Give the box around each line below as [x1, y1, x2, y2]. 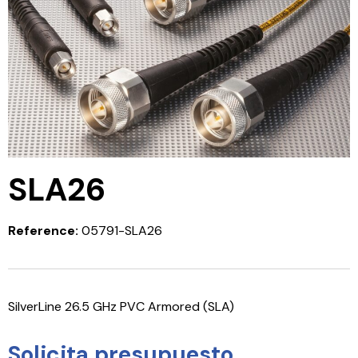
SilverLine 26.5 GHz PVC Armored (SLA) [8, 298, 234, 315]
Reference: [8, 222, 78, 239]
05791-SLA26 [78, 222, 162, 239]
